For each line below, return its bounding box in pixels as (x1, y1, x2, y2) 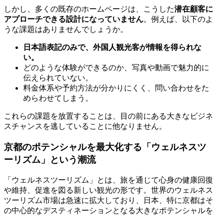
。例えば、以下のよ (143, 15, 213, 24)
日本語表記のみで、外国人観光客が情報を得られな (23, 43, 201, 52)
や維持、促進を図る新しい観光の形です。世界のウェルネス (4, 186, 213, 194)
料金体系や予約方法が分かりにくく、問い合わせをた (23, 84, 209, 93)
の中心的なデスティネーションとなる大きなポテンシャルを (4, 206, 213, 215)
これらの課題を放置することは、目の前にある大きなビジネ (4, 112, 213, 121)
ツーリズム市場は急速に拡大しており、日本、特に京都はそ (4, 196, 213, 204)
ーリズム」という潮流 (4, 155, 96, 165)
